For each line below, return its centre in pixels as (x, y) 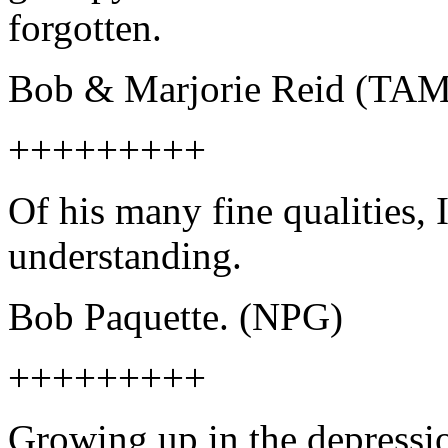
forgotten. (85, 28)
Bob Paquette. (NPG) (175, 317)
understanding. (125, 256)
